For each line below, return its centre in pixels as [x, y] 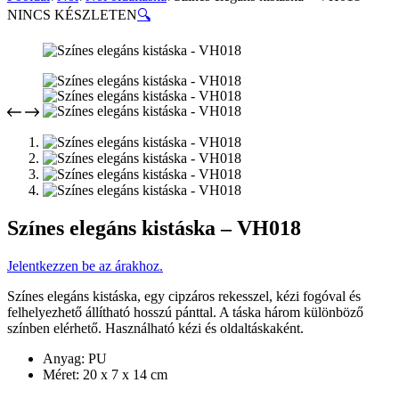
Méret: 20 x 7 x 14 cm [105, 374]
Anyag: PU [75, 358]
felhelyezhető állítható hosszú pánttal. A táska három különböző [185, 312]
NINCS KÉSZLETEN [72, 15]
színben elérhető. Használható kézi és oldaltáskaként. [155, 328]
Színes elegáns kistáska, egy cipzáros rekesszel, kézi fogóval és [184, 296]
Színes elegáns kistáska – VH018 [154, 228]
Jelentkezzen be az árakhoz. [85, 265]
